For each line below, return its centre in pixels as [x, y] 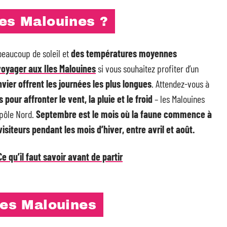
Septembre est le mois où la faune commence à [124, 114]
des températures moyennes [124, 53]
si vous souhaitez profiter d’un [147, 68]
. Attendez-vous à [180, 84]
